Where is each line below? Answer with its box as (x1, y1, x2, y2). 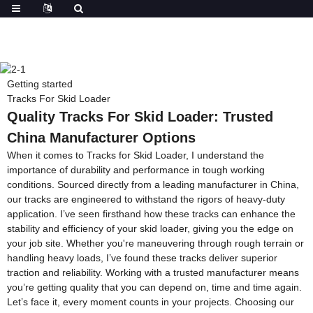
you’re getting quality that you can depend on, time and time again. (7, 281, 302, 293)
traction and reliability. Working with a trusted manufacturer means (7, 266, 299, 278)
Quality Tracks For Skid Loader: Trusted (7, 108, 273, 124)
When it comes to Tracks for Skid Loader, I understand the (7, 149, 264, 161)
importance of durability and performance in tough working (7, 163, 265, 175)
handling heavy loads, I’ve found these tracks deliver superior (7, 252, 277, 263)
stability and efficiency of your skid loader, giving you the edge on (7, 222, 293, 234)
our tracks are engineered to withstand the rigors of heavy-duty (7, 193, 285, 205)
